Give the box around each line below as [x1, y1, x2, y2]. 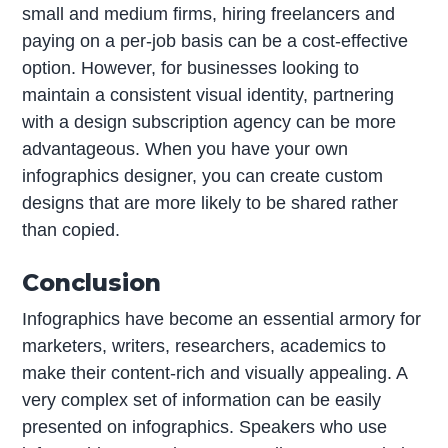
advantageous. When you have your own [22, 139, 349, 160]
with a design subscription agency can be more [22, 112, 397, 133]
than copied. [22, 220, 121, 241]
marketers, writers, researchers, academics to [22, 335, 387, 356]
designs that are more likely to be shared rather [22, 193, 399, 214]
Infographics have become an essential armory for [22, 308, 422, 329]
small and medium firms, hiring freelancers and [22, 4, 396, 25]
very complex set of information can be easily [22, 389, 382, 410]
